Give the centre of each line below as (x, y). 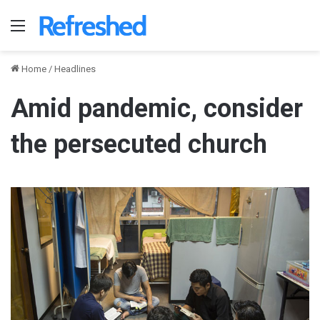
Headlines (75, 69)
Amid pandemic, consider (157, 109)
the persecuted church (139, 145)
